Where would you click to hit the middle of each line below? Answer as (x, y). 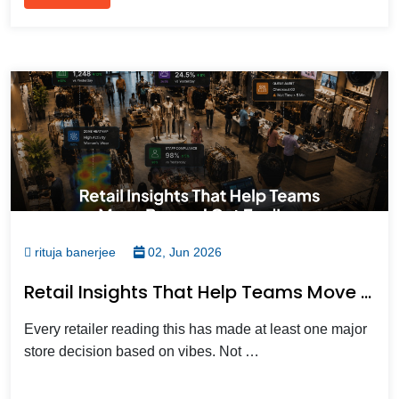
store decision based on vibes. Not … (142, 351)
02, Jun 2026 (183, 252)
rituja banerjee (73, 252)
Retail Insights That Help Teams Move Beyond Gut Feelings (366, 292)
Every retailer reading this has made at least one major (195, 329)
